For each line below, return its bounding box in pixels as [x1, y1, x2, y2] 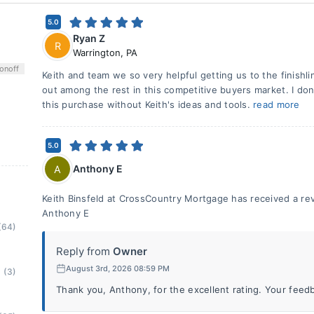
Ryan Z [73, 32, 105, 44]
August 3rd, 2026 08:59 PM [66, 263, 170, 273]
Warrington [73, 47, 121, 58]
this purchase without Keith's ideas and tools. [42, 99, 254, 110]
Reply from [56, 245, 110, 258]
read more [253, 99, 300, 110]
